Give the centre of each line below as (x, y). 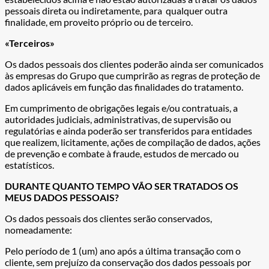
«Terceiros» (30, 43)
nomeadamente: (38, 230)
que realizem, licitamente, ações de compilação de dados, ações (133, 142)
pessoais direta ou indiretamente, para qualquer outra (116, 11)
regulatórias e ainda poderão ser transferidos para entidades (128, 131)
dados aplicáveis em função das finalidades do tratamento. (124, 87)
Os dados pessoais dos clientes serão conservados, (108, 219)
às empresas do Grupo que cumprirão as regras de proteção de (132, 76)
